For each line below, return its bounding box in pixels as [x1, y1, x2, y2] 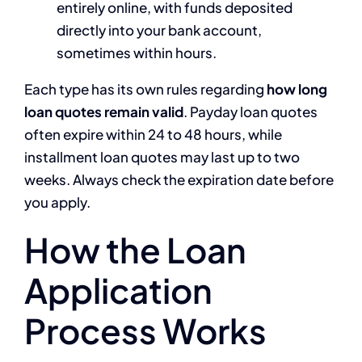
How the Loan [24, 228, 246, 271]
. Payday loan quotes [183, 103, 318, 121]
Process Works [24, 309, 267, 352]
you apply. [24, 193, 90, 212]
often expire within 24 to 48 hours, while [24, 125, 282, 144]
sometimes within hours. [57, 44, 217, 62]
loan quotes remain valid [24, 103, 183, 121]
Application [24, 268, 213, 312]
